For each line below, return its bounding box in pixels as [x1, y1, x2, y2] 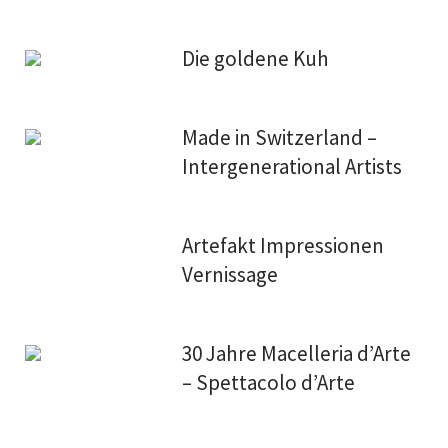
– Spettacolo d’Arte [182, 369, 356, 396]
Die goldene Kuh [182, 45, 330, 72]
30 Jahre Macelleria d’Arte [182, 340, 412, 367]
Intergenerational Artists [182, 153, 403, 180]
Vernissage [182, 261, 279, 288]
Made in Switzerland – [182, 124, 378, 151]
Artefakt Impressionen [182, 232, 385, 259]
